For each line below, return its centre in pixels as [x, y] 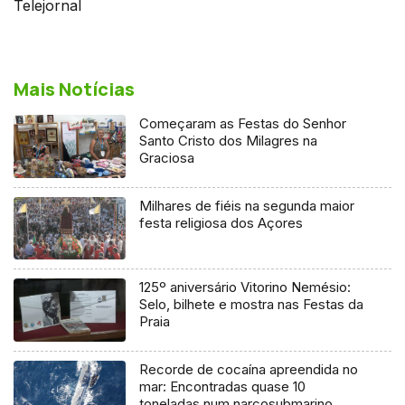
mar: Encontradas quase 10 [223, 387]
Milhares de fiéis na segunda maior [247, 205]
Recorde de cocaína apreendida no [249, 370]
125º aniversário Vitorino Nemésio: [245, 287]
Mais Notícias [74, 89]
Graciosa [167, 157]
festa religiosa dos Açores [221, 222]
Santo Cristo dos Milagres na [229, 140]
